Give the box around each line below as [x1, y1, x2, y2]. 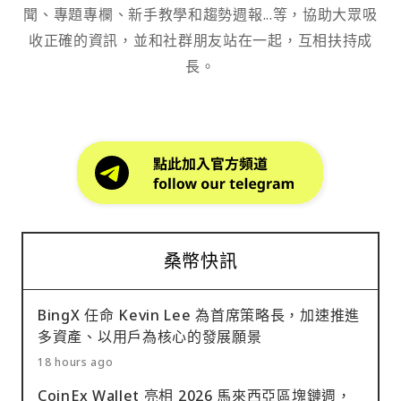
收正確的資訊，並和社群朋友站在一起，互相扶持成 [28, 30, 373, 50]
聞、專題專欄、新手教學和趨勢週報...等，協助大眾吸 [23, 4, 378, 24]
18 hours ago [38, 354, 114, 370]
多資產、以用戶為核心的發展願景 [38, 326, 267, 346]
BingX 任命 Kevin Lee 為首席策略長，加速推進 [38, 304, 360, 325]
